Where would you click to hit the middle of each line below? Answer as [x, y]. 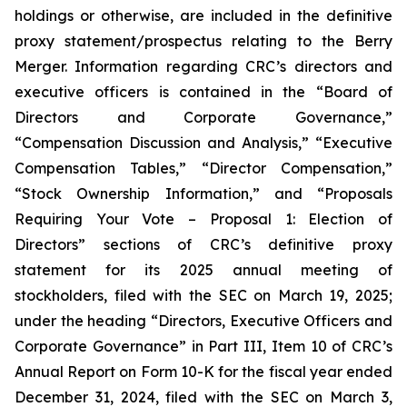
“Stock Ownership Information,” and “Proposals [203, 194]
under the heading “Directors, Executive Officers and [203, 321]
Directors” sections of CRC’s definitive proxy [203, 244]
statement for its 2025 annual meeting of [203, 270]
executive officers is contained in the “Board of [203, 92]
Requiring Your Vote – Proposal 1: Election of [203, 219]
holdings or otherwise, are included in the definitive [203, 15]
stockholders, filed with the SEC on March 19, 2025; [203, 295]
